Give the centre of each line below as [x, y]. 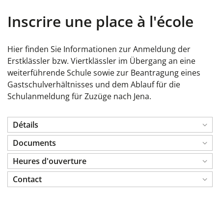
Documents [34, 143]
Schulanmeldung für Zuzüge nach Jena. [79, 96]
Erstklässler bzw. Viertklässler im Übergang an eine [101, 61]
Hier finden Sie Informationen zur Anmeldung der [99, 49]
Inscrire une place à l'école [100, 21]
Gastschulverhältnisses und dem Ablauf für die [94, 84]
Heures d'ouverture [50, 161]
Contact [27, 179]
